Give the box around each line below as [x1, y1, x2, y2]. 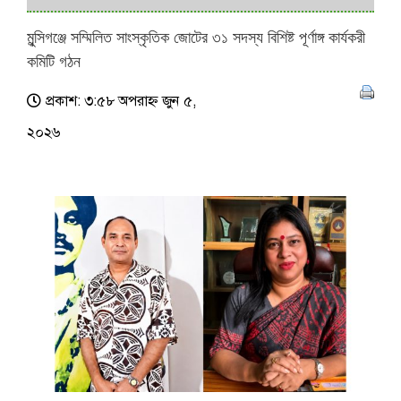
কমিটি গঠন [27, 52, 81, 73]
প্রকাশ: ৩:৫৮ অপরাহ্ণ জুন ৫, [46, 91, 196, 111]
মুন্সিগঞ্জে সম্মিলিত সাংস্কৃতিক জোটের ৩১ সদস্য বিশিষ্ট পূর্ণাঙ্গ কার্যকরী [27, 28, 365, 48]
